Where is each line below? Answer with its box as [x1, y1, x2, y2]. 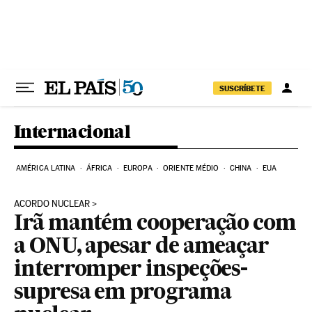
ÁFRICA [86, 164, 113, 173]
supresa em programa [14, 283, 231, 304]
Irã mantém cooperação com [14, 214, 297, 235]
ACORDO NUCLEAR [14, 198, 90, 209]
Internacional [14, 120, 131, 142]
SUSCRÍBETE [219, 83, 265, 93]
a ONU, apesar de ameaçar [14, 237, 270, 258]
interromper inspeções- [14, 260, 248, 281]
